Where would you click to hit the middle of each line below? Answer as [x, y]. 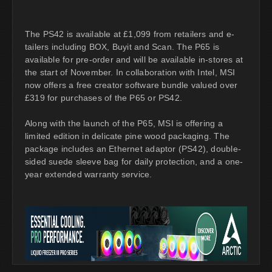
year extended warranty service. [89, 174]
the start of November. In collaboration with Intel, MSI [130, 72]
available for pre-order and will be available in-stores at [134, 59]
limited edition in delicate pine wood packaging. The [127, 136]
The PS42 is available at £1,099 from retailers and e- [130, 34]
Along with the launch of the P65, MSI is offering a [124, 123]
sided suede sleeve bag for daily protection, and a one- [134, 161]
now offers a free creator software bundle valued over [131, 85]
